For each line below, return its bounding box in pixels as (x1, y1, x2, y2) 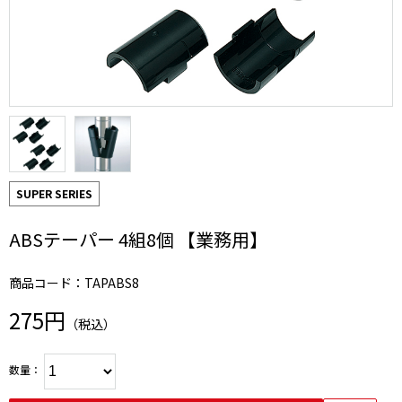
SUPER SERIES (16, 186, 92, 201)
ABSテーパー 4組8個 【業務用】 (9, 226, 267, 252)
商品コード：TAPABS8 (9, 274, 139, 292)
